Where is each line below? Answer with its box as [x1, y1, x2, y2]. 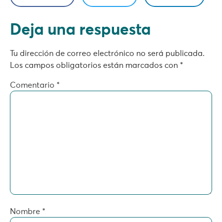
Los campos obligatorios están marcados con [10, 61, 180, 70]
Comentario [10, 81, 56, 89]
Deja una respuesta [10, 22, 151, 39]
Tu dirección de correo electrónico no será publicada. [10, 50, 205, 58]
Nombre [10, 208, 42, 216]
